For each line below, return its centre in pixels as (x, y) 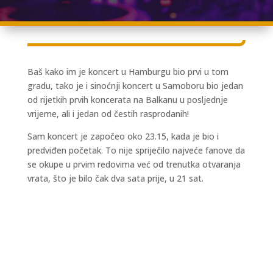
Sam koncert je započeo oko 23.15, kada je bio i (123, 136)
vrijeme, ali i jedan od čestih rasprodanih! (108, 114)
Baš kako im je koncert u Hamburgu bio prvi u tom (128, 72)
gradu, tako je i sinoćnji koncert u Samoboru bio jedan (135, 86)
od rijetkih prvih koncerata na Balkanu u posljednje (127, 100)
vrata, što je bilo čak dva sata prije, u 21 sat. (115, 179)
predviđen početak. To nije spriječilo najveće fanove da (136, 151)
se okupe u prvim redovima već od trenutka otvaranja (134, 165)
